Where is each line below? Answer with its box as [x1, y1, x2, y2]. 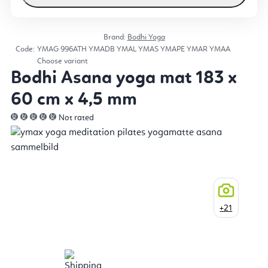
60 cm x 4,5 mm [11, 90, 137, 109]
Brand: [103, 33, 127, 41]
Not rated [59, 113, 94, 122]
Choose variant [37, 57, 88, 65]
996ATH [60, 45, 89, 53]
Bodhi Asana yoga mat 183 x [11, 69, 237, 87]
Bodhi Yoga [127, 33, 165, 41]
